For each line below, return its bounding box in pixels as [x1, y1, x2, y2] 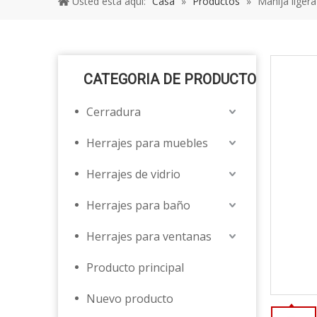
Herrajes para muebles [86, 135, 208, 151]
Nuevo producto [86, 291, 173, 306]
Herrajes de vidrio [86, 166, 180, 182]
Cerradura [86, 104, 141, 120]
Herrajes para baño [86, 197, 190, 213]
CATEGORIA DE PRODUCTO [83, 71, 256, 88]
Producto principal [86, 260, 184, 275]
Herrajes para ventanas [86, 229, 212, 244]
